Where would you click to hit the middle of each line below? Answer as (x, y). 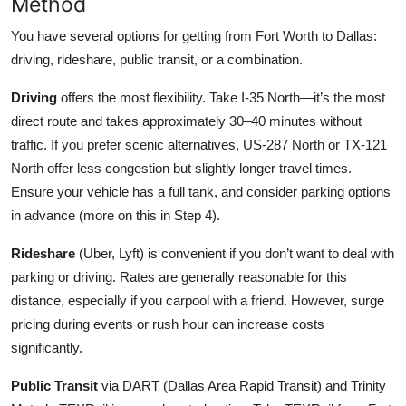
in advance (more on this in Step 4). (116, 215)
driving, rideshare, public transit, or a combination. (157, 59)
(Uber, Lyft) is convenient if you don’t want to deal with (235, 253)
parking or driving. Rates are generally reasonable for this (179, 276)
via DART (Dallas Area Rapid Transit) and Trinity (242, 385)
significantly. (47, 347)
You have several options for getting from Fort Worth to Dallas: (194, 35)
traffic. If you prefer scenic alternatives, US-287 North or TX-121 (199, 144)
